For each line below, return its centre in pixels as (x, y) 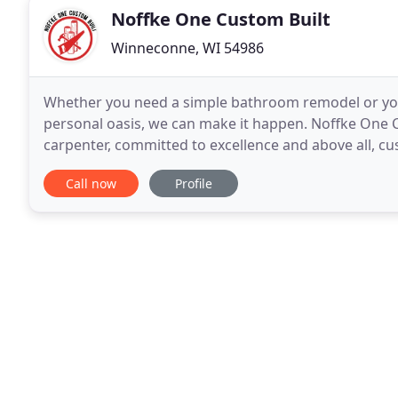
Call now (91, 183)
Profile (194, 183)
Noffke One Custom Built (221, 19)
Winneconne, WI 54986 (187, 48)
